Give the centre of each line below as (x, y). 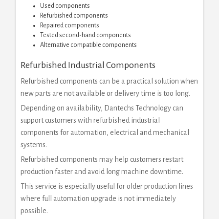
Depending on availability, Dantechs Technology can (102, 108)
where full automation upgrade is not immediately (98, 198)
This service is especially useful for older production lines (107, 186)
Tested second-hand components (86, 35)
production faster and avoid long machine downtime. (102, 171)
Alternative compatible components (88, 45)
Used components (65, 6)
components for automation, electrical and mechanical (105, 132)
